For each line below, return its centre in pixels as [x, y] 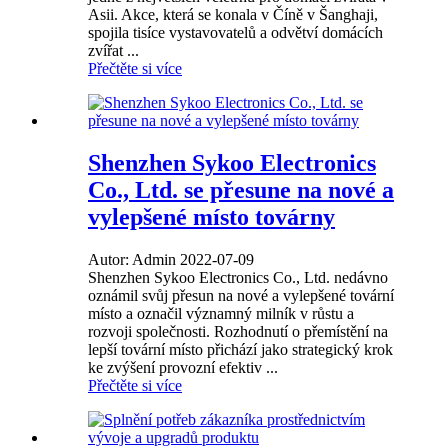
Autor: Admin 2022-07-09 [171, 260]
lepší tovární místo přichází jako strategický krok [240, 350]
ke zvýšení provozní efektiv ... [183, 368]
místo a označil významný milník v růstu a [221, 314]
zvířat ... [113, 51]
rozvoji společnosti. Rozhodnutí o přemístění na [238, 332]
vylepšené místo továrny [211, 217]
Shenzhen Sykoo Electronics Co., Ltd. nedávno [238, 278]
